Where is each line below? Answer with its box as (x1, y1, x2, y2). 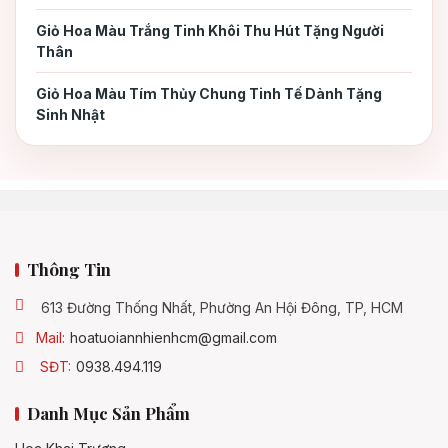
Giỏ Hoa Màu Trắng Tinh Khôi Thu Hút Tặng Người (36, 22, 384, 40)
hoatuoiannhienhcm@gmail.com (70, 329, 277, 347)
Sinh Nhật (36, 106, 105, 124)
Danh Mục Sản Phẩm (27, 402, 190, 425)
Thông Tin (27, 258, 111, 281)
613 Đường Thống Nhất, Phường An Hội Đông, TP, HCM (41, 299, 403, 317)
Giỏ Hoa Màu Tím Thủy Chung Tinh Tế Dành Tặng (36, 85, 382, 103)
